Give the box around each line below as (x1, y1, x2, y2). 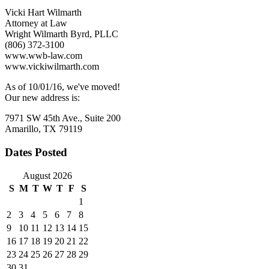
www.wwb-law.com (5, 50, 82, 61)
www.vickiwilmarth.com (5, 61, 99, 72)
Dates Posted (5, 146, 67, 159)
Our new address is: (5, 92, 80, 103)
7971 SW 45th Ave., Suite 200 (5, 113, 121, 124)
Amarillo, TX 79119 (5, 124, 82, 134)
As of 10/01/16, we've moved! (5, 82, 120, 92)
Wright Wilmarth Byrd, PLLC (5, 29, 118, 40)
